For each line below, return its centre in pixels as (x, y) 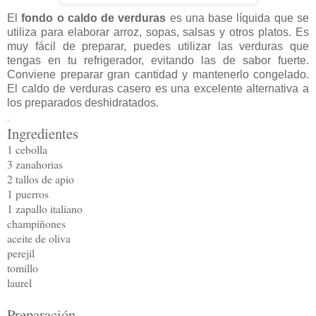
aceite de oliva (39, 238)
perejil (21, 253)
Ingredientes (43, 134)
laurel (19, 283)
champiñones (36, 224)
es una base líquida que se (238, 18)
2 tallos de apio (41, 179)
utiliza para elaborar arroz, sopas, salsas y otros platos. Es (158, 32)
